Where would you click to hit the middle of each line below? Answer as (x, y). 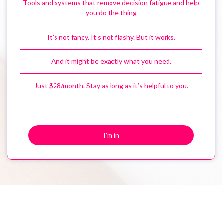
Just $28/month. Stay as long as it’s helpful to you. (111, 86)
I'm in (111, 135)
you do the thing (111, 13)
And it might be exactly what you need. (111, 61)
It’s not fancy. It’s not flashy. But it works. (111, 37)
